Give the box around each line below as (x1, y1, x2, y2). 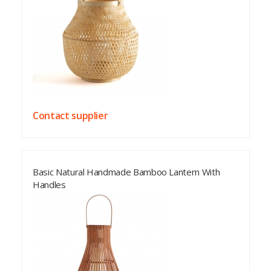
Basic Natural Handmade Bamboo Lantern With (33, 166, 220, 178)
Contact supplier (33, 109, 108, 122)
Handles (33, 178, 66, 191)
